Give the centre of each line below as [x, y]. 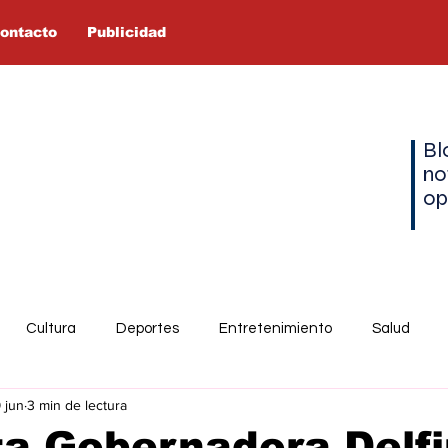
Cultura [51, 328]
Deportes [147, 328]
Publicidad [126, 32]
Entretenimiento [275, 328]
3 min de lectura [77, 404]
